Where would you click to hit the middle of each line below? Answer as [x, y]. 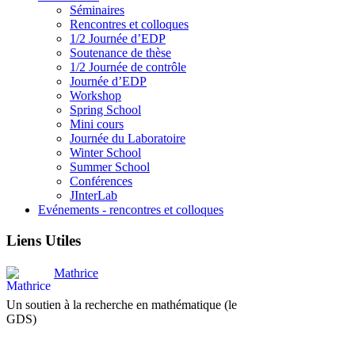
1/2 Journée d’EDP [118, 39]
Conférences [101, 181]
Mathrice [76, 273]
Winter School [105, 153]
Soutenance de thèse [120, 53]
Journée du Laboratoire [128, 139]
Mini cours [97, 124]
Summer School [110, 167]
